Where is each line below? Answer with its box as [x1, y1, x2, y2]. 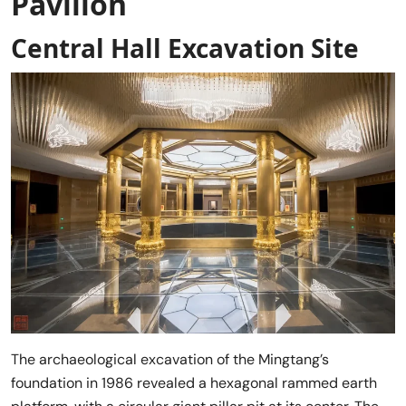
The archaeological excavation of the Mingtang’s [11, 349, 329, 369]
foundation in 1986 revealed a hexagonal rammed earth [11, 372, 377, 392]
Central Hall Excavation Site [11, 30, 359, 65]
